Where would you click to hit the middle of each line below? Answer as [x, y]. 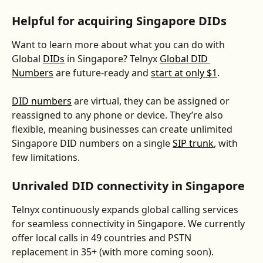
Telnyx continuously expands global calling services [126, 210]
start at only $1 [184, 73]
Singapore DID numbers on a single [92, 143]
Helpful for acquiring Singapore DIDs [119, 21]
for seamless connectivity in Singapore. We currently [129, 224]
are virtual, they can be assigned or [152, 101]
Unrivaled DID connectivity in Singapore [128, 186]
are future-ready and [102, 73]
